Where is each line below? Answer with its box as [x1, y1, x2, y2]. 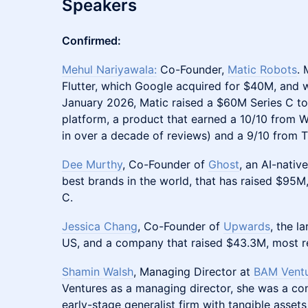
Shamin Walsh [62, 265, 133, 278]
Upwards [223, 219, 270, 233]
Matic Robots [228, 63, 297, 76]
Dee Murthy [62, 157, 122, 171]
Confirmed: [62, 34, 121, 47]
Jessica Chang [62, 219, 137, 233]
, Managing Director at [133, 265, 254, 278]
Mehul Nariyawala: [62, 63, 157, 76]
